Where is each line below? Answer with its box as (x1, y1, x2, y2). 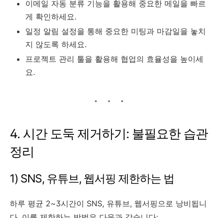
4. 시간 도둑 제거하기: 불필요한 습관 (10, 126, 208, 141)
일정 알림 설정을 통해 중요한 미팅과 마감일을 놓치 (25, 26, 206, 36)
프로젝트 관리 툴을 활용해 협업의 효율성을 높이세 (25, 54, 203, 64)
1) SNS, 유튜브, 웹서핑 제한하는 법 (10, 171, 174, 185)
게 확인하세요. (25, 11, 76, 21)
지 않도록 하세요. (25, 39, 87, 49)
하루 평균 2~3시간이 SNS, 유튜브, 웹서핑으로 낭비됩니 (10, 198, 207, 208)
